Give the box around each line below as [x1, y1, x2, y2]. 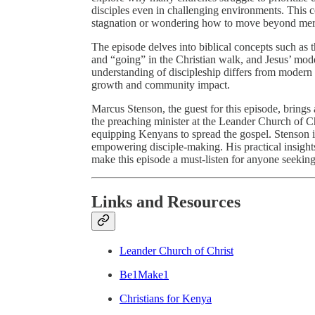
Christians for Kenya [120, 292, 212, 304]
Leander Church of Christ [120, 244, 233, 257]
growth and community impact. [91, 78, 230, 91]
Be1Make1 [120, 268, 169, 281]
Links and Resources [91, 192, 240, 211]
